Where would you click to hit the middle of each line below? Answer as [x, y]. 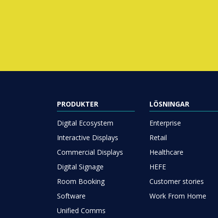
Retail [158, 137]
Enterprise [165, 123]
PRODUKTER [78, 104]
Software [71, 196]
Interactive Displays [88, 137]
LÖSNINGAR [169, 104]
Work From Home [178, 196]
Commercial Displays [90, 152]
